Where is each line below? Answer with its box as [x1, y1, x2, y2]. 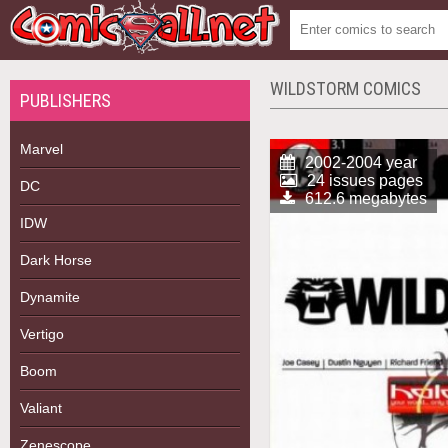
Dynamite [20, 289, 80, 305]
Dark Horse [20, 252, 92, 268]
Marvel [20, 141, 63, 157]
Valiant [20, 400, 62, 416]
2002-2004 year [305, 154, 417, 171]
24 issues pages [307, 172, 423, 189]
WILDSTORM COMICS [270, 78, 421, 99]
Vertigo [20, 326, 64, 342]
